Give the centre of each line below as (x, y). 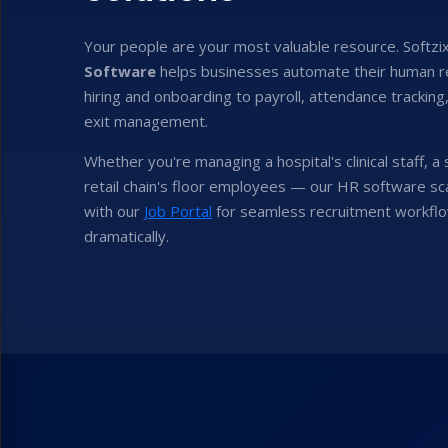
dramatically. (126, 236)
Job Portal (178, 211)
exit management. (146, 121)
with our (114, 211)
